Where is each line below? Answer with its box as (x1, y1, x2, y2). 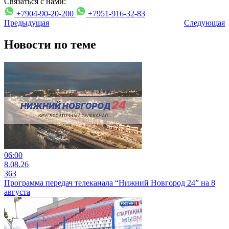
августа (4, 187, 30, 196)
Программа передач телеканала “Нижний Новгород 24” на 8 (4, 178, 215, 187)
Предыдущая (4, 18, 49, 27)
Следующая (184, 18, 225, 27)
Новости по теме (4, 37, 96, 51)
